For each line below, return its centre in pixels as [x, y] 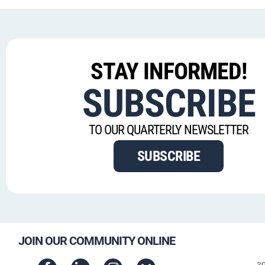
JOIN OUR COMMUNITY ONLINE [97, 241]
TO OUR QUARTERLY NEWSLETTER [169, 130]
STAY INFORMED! [169, 71]
